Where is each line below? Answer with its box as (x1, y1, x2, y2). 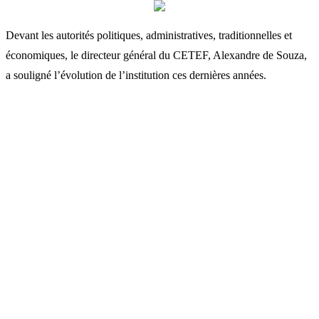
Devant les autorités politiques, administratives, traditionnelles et (6, 28, 292, 41)
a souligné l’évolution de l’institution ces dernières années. (6, 68, 266, 81)
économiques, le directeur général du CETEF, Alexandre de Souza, (6, 48, 307, 61)
